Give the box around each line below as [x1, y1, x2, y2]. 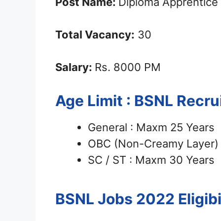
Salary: [55, 61, 95, 74]
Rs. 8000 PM [95, 61, 161, 74]
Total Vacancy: [55, 28, 135, 41]
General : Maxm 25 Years [88, 121, 215, 134]
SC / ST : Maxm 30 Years [88, 153, 215, 167]
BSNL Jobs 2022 [55, 190, 175, 208]
